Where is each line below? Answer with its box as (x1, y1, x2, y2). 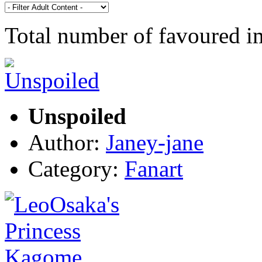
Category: (28, 156, 125, 181)
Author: (28, 129, 106, 155)
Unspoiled (28, 103, 126, 129)
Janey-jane (106, 129, 204, 155)
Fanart (125, 156, 183, 181)
